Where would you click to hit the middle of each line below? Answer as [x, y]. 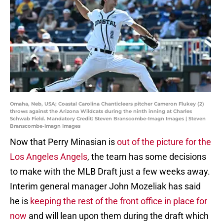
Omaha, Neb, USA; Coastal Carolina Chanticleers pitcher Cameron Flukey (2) [107, 104]
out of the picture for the [164, 142]
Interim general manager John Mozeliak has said [105, 186]
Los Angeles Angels [49, 157]
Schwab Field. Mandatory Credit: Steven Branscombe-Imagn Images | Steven [108, 119]
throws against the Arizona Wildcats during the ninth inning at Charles [101, 111]
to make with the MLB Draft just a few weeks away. [110, 172]
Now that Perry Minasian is [63, 142]
